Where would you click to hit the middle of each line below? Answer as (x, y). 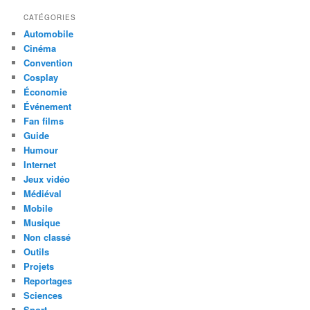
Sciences (43, 295)
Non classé (47, 237)
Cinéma (40, 48)
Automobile (49, 33)
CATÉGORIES (50, 17)
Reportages (48, 280)
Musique (42, 222)
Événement (48, 106)
